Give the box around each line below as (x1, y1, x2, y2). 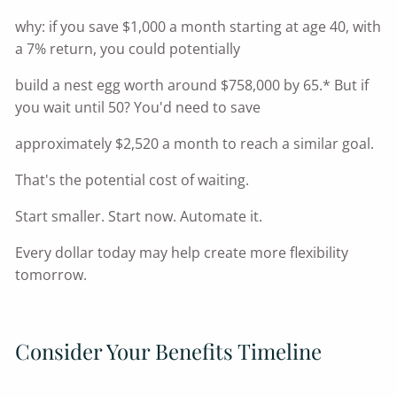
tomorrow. (15, 265, 88, 285)
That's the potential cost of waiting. (15, 170, 250, 191)
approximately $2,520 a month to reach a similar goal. (15, 134, 375, 154)
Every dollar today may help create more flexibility (15, 243, 349, 263)
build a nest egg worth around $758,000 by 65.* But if (15, 75, 370, 96)
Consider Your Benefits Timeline (15, 337, 323, 366)
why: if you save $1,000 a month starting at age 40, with (15, 17, 382, 37)
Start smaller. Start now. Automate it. (15, 206, 263, 227)
